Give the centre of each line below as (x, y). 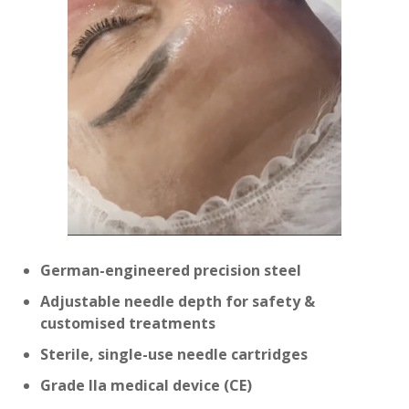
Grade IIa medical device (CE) (148, 385)
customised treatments (128, 323)
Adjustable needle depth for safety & (178, 301)
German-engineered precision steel (171, 270)
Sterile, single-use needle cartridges (174, 354)
